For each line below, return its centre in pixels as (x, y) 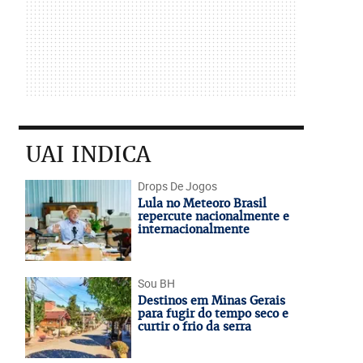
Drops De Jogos (177, 186)
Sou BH (156, 283)
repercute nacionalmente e (213, 216)
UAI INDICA (88, 154)
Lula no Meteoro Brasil (202, 203)
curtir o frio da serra (194, 327)
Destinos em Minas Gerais (211, 301)
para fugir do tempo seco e (213, 314)
